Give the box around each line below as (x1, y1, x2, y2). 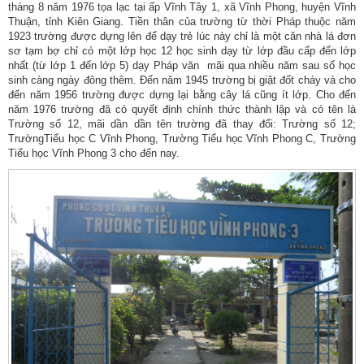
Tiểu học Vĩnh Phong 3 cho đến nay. (8, 147, 180, 160)
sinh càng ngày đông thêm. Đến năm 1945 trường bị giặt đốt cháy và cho (8, 74, 356, 87)
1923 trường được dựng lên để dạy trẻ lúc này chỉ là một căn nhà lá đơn (8, 30, 356, 43)
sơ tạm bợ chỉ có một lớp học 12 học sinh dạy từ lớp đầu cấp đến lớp (8, 45, 356, 58)
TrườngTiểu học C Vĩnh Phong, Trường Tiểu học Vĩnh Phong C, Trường (8, 132, 356, 145)
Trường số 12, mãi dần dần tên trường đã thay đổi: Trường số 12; (8, 118, 356, 131)
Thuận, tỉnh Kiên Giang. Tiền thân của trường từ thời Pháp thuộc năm (8, 15, 356, 28)
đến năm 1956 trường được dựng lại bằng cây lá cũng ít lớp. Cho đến (8, 89, 356, 102)
